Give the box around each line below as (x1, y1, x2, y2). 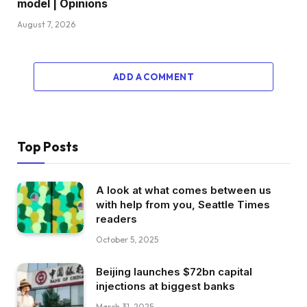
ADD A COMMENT (112, 71, 195, 83)
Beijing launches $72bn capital (96, 265, 252, 279)
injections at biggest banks (96, 280, 235, 293)
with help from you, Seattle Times (96, 198, 270, 212)
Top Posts (17, 138, 78, 156)
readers (96, 212, 137, 226)
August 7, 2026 (17, 19, 75, 30)
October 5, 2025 (96, 234, 158, 245)
